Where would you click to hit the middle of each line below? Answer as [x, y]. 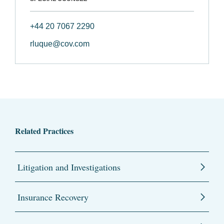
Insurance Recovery [53, 197]
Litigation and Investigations [69, 167]
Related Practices [44, 131]
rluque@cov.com [60, 44]
